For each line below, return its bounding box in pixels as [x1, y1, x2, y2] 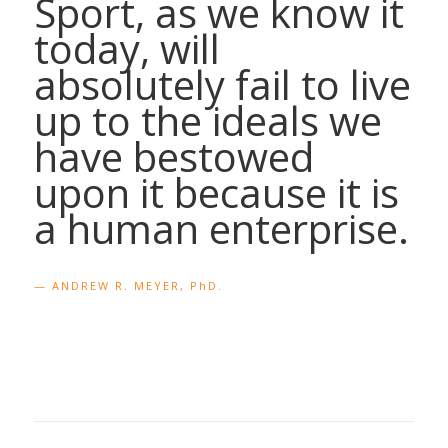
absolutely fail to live [33, 56, 411, 112]
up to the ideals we [33, 92, 382, 148]
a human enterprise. [33, 200, 409, 256]
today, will [33, 20, 220, 76]
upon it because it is [33, 164, 399, 220]
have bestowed [33, 128, 314, 184]
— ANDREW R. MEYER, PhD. [33, 277, 223, 293]
